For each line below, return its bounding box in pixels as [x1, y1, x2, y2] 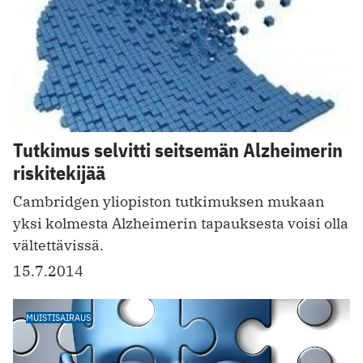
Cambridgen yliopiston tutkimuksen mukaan [13, 191, 325, 211]
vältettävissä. [13, 235, 104, 254]
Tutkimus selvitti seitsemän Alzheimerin [13, 136, 343, 163]
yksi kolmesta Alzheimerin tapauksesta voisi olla [13, 213, 348, 233]
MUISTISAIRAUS [26, 310, 91, 323]
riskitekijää [13, 159, 105, 186]
